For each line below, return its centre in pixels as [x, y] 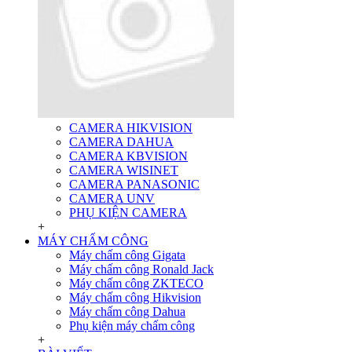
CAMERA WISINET [124, 170]
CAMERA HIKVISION [131, 128]
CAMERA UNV [112, 199]
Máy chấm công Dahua [127, 312]
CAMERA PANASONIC [134, 185]
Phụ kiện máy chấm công [132, 326]
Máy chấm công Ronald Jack [141, 269]
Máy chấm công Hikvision [135, 298]
